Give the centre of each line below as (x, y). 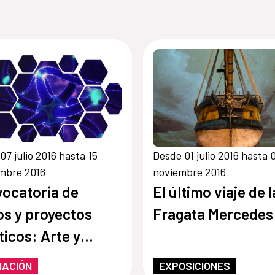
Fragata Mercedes (213, 214)
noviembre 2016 (189, 172)
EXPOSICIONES (194, 266)
